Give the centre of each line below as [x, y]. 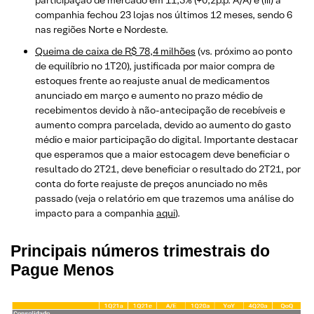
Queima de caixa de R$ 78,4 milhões [115, 51]
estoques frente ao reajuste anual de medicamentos [152, 80]
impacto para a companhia [96, 213]
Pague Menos [62, 269]
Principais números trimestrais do [140, 251]
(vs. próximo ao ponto [244, 51]
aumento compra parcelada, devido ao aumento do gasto [163, 124]
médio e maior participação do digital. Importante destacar [166, 139]
